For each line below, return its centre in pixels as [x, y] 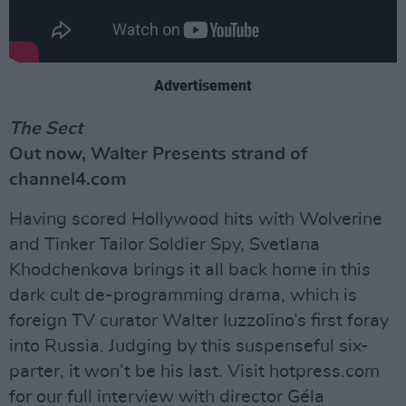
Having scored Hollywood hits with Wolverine [196, 219]
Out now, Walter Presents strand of [158, 154]
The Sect [46, 128]
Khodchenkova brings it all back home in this [190, 270]
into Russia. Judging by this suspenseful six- [189, 346]
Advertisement [203, 85]
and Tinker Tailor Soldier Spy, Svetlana [164, 244]
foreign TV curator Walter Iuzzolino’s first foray [199, 320]
